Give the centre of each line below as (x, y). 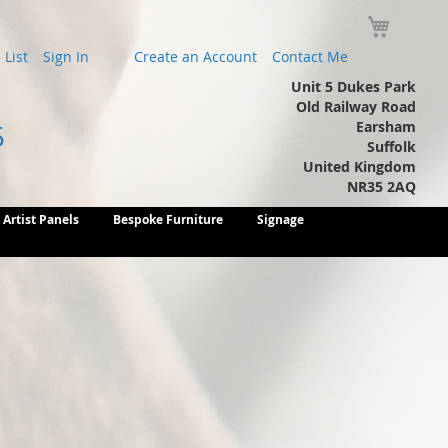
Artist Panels (41, 219)
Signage (280, 219)
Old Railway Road (356, 106)
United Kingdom (359, 166)
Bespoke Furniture (168, 219)
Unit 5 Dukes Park (353, 86)
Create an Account (195, 56)
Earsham (386, 126)
